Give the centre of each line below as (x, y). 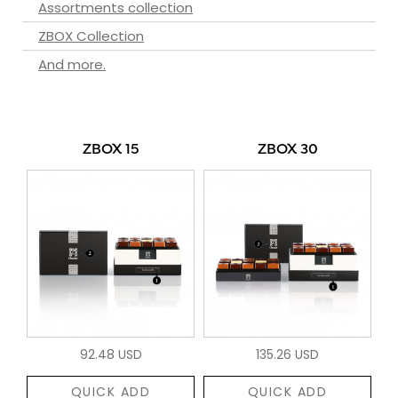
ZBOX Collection (91, 36)
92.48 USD (111, 354)
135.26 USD (287, 354)
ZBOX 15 (111, 150)
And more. (72, 64)
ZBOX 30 (287, 150)
